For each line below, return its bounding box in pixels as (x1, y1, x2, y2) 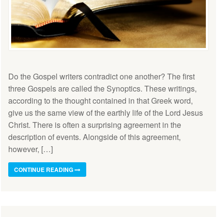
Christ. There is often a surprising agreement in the (8, 119, 181, 130)
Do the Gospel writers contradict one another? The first (8, 70, 195, 82)
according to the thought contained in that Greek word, (8, 94, 193, 106)
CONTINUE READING (14, 165, 75, 174)
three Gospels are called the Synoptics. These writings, (8, 82, 197, 94)
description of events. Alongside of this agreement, (8, 131, 181, 142)
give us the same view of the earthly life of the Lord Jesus (8, 107, 203, 118)
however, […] (8, 143, 53, 155)
